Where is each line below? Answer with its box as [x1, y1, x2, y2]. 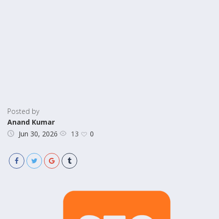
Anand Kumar [7, 117, 55, 127]
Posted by [7, 107, 39, 116]
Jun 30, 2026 [19, 129, 58, 139]
